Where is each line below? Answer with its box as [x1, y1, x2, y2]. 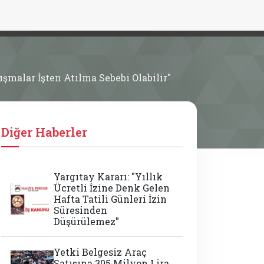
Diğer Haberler [1, 124, 87, 140]
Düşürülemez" [54, 215, 120, 227]
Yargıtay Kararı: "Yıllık [54, 170, 163, 183]
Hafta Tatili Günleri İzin [54, 193, 167, 205]
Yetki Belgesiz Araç [54, 246, 147, 258]
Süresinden [54, 204, 108, 216]
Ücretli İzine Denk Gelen [54, 181, 170, 194]
